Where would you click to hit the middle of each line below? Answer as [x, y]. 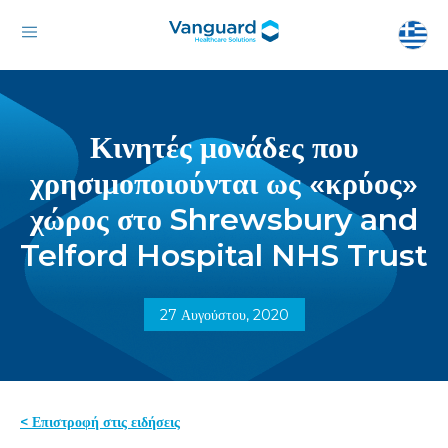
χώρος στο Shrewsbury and [224, 219]
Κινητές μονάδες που [224, 147]
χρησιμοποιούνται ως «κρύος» [224, 183]
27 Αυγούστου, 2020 [224, 315]
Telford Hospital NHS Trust [224, 255]
